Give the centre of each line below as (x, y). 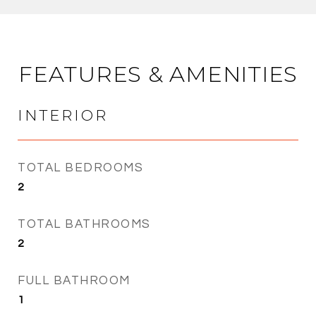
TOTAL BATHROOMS (84, 224)
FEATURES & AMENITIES (158, 74)
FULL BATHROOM (74, 280)
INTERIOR (63, 115)
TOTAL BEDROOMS (80, 168)
